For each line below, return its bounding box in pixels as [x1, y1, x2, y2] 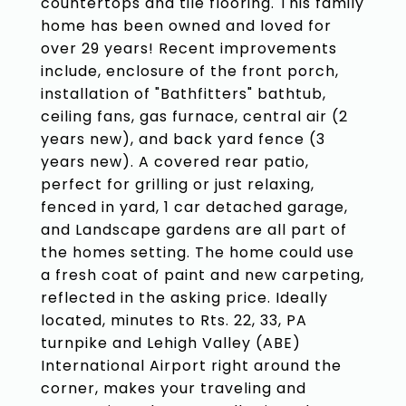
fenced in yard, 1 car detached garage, [41, 197, 348, 217]
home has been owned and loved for [41, 15, 332, 36]
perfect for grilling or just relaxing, [41, 174, 314, 195]
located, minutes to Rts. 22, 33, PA [41, 310, 307, 331]
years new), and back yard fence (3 [41, 129, 325, 150]
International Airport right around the [41, 355, 342, 376]
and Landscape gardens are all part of [41, 219, 347, 240]
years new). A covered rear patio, [41, 151, 309, 172]
